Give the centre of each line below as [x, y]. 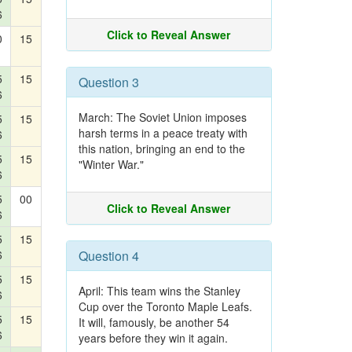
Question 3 [108, 82]
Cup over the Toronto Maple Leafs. [165, 306]
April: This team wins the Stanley [159, 291]
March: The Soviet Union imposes [162, 117]
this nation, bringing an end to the [161, 148]
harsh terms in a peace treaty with [163, 133]
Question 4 [108, 256]
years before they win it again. [153, 338]
